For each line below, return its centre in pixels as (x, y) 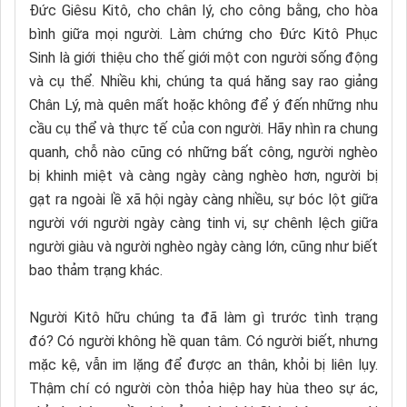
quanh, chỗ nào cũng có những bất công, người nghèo (203, 152)
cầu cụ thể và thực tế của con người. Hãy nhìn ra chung (203, 128)
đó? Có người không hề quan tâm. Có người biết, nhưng (203, 341)
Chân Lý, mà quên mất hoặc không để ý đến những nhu (203, 104)
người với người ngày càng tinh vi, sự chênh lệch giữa (203, 223)
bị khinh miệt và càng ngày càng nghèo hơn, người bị (203, 175)
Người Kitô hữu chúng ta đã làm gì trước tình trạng (203, 317)
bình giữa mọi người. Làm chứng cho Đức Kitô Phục (203, 34)
